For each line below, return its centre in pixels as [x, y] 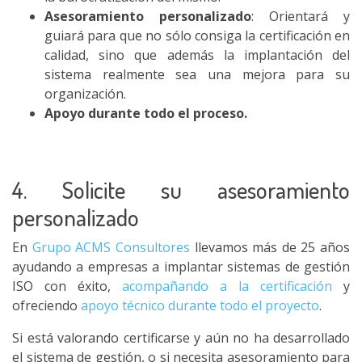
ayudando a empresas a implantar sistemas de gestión [181, 267]
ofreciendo [46, 305]
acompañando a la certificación [227, 286]
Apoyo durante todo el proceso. [146, 113]
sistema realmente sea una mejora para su [197, 74]
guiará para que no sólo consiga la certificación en [197, 36]
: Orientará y [301, 16]
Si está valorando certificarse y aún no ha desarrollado [181, 338]
